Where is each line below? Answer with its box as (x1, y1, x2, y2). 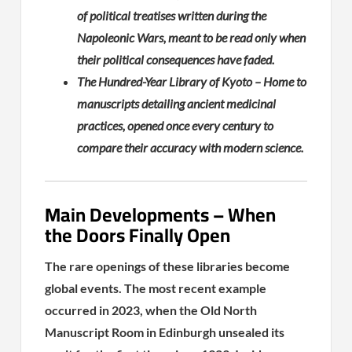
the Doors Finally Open (45, 217, 231, 253)
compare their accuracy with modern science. (77, 139, 304, 155)
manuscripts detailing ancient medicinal (77, 95, 277, 111)
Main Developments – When (45, 196, 277, 233)
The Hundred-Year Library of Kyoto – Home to (77, 73, 307, 89)
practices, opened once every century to (77, 117, 274, 133)
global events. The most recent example (45, 280, 267, 295)
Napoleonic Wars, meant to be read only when (77, 29, 306, 45)
